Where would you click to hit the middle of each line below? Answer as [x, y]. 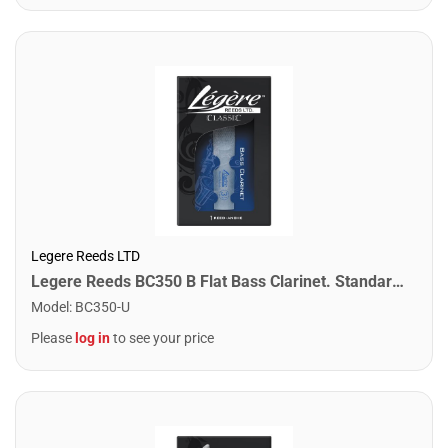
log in [92, 337]
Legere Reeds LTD [85, 255]
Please [53, 337]
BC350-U [102, 306]
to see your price [162, 337]
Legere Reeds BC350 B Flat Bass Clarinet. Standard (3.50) [398, 281]
